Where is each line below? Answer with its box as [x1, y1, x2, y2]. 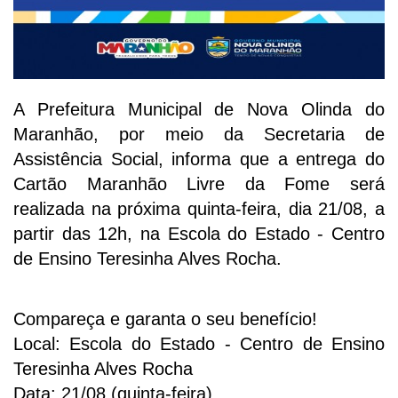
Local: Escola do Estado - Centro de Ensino [13, 334, 385, 354]
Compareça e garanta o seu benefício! [13, 309, 317, 330]
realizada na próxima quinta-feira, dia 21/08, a [13, 199, 385, 219]
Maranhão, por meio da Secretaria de [13, 124, 385, 145]
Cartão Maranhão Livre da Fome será [13, 174, 385, 195]
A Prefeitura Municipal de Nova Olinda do [13, 99, 385, 120]
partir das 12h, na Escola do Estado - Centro [13, 224, 385, 244]
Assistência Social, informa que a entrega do [13, 149, 385, 170]
